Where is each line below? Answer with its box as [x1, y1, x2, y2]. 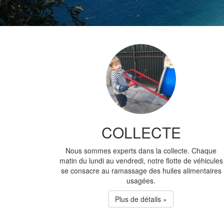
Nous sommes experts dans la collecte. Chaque [65, 145, 216, 155]
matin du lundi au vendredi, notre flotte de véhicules [59, 155, 223, 165]
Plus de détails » [115, 194, 167, 204]
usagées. [126, 175, 155, 185]
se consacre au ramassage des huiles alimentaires [60, 165, 221, 175]
